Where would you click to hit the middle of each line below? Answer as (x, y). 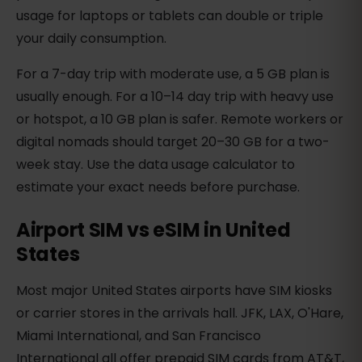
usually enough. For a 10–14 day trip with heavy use (175, 96)
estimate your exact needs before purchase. (158, 187)
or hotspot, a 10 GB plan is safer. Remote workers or (180, 119)
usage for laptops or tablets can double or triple (170, 15)
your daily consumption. (91, 38)
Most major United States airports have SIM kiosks (174, 290)
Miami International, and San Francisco (139, 335)
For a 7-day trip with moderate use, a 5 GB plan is (173, 74)
